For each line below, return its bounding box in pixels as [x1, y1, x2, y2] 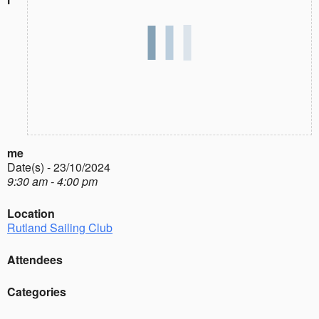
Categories [7, 283, 66, 300]
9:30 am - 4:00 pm [7, 172, 98, 189]
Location [7, 204, 55, 221]
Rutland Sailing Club [7, 219, 113, 236]
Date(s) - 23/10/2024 [7, 158, 110, 175]
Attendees [7, 251, 63, 268]
